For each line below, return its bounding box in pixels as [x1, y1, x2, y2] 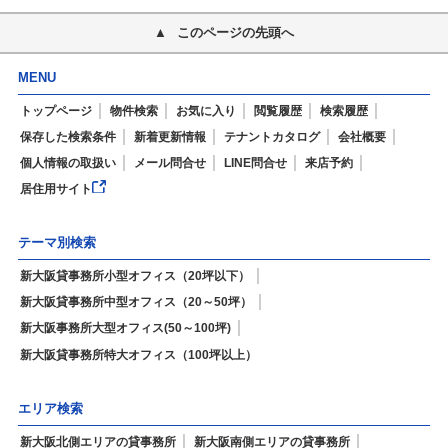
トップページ [19, 103, 92, 118]
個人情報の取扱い [19, 156, 116, 171]
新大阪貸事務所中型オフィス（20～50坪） [19, 295, 252, 310]
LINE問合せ [223, 156, 287, 171]
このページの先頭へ [177, 24, 294, 40]
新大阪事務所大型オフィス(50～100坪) [19, 321, 231, 336]
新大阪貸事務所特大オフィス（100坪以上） [19, 347, 257, 362]
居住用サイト [19, 182, 92, 197]
